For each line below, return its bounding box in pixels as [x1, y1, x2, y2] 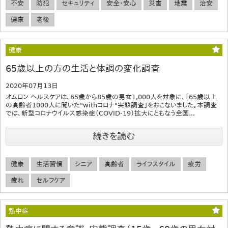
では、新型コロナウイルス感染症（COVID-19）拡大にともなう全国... [6, 109, 195, 118]
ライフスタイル [136, 160, 176, 168]
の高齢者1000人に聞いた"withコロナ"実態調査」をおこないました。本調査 [6, 101, 217, 109]
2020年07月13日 [6, 82, 58, 90]
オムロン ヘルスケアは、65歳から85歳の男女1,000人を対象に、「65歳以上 [6, 93, 217, 101]
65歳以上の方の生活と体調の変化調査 [6, 63, 160, 74]
